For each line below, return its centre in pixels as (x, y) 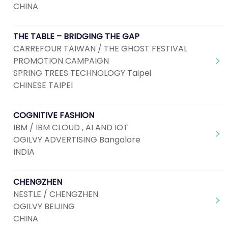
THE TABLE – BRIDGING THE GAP (76, 36)
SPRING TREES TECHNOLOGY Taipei (82, 73)
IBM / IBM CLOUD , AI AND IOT (71, 127)
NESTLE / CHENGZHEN (56, 194)
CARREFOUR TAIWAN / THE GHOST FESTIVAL (100, 49)
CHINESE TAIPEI (43, 85)
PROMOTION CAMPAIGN (61, 61)
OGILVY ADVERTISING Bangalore (77, 140)
